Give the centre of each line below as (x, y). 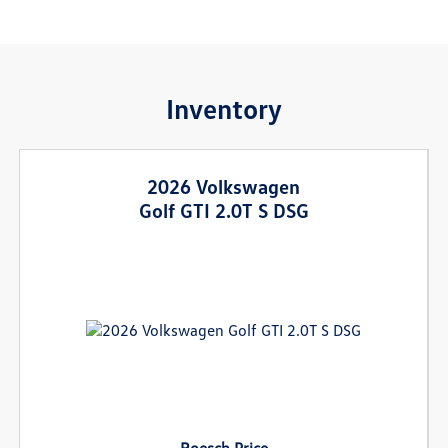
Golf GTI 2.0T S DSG (223, 209)
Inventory (224, 107)
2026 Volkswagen (224, 185)
